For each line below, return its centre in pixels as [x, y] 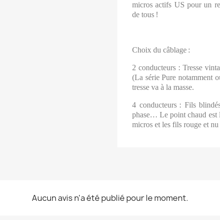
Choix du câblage [159, 50]
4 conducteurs [154, 105]
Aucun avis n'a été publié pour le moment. [110, 198]
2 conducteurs [154, 68]
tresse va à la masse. [163, 87]
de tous [143, 14]
